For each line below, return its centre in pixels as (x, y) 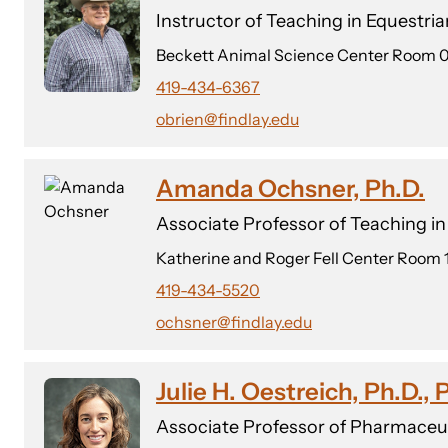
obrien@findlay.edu (227, 119)
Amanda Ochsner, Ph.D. (290, 188)
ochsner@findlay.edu (234, 322)
